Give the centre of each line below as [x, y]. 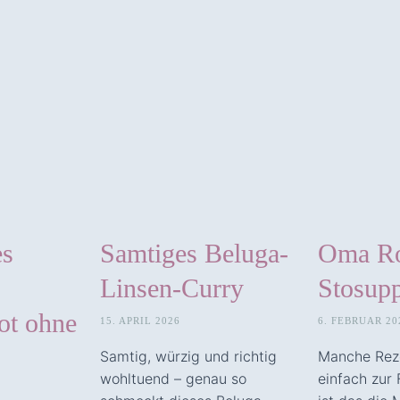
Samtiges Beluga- [194, 253]
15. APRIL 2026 [140, 320]
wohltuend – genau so [173, 378]
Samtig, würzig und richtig [188, 356]
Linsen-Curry [172, 287]
